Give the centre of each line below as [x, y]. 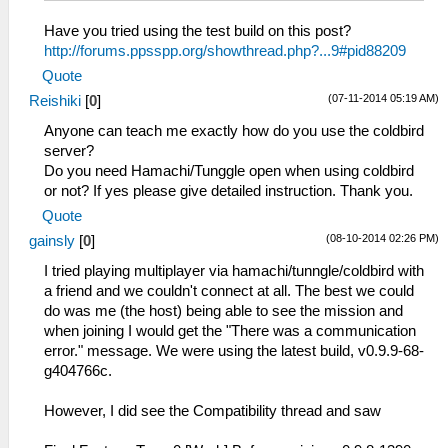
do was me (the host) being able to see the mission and [223, 310]
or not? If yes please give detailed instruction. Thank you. [228, 190]
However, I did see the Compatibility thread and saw [212, 410]
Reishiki [55, 100]
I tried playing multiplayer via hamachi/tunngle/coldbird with [234, 270]
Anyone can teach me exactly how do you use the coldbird [234, 130]
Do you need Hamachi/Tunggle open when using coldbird [229, 170]
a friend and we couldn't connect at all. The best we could [229, 290]
